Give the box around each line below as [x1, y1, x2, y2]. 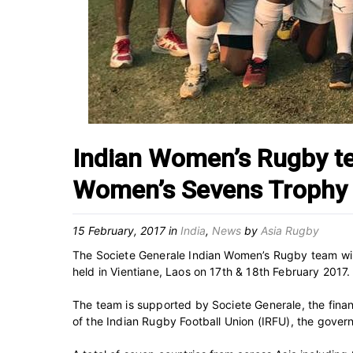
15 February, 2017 [72, 223, 165, 237]
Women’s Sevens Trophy [72, 174, 347, 205]
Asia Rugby [261, 223, 319, 237]
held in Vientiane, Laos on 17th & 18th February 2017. [72, 264, 351, 278]
